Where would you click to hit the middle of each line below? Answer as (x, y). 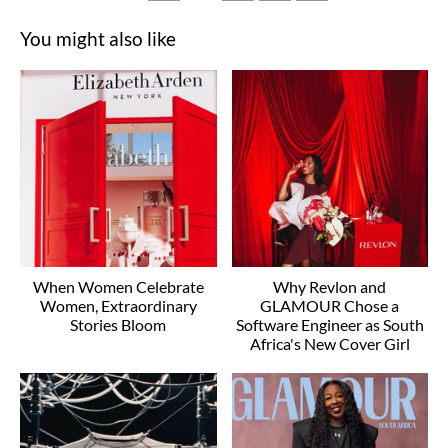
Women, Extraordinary (118, 305)
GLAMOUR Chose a (330, 305)
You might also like (98, 39)
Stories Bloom (118, 324)
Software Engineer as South (329, 324)
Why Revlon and (330, 286)
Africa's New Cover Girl (329, 343)
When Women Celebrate (118, 286)
